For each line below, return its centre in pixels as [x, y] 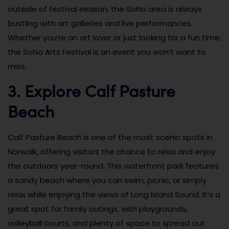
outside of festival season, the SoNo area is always [105, 9]
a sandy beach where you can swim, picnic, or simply [107, 180]
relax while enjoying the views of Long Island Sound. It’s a [114, 194]
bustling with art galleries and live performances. [100, 23]
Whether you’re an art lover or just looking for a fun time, [114, 37]
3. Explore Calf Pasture [91, 90]
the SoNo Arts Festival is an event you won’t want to [107, 52]
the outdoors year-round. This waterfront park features [113, 166]
